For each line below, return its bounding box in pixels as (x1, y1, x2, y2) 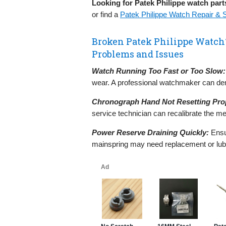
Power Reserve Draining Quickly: (92, 128, 209, 137)
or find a (92, 10, 120, 19)
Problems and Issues (92, 47, 184, 60)
